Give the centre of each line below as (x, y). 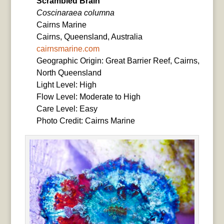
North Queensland (69, 73)
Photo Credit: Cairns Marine (85, 121)
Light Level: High (66, 85)
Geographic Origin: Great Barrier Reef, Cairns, (118, 61)
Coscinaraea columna (75, 13)
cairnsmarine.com (68, 49)
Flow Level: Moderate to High (88, 97)
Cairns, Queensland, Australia (89, 37)
